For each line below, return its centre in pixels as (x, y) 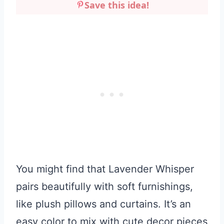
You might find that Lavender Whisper (105, 169)
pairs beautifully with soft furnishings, (104, 187)
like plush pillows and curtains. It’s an (103, 204)
